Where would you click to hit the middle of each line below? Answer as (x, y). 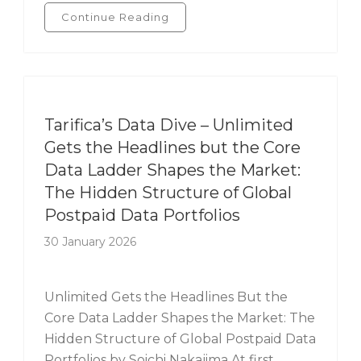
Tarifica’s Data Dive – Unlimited (169, 125)
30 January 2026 (90, 242)
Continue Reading (115, 17)
